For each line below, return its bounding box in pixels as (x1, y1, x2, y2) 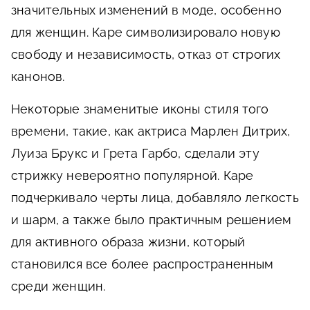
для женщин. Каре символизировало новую (11, 25, 280, 39)
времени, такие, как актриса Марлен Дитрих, (11, 124, 291, 138)
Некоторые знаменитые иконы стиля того (11, 102, 269, 116)
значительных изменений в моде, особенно (11, 3, 282, 17)
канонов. (11, 69, 65, 84)
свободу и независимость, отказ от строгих (11, 47, 281, 62)
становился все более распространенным (11, 257, 274, 271)
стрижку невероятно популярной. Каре (11, 168, 254, 183)
